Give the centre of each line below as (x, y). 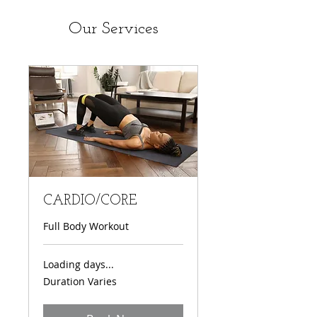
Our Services (113, 29)
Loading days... (79, 265)
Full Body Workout (86, 226)
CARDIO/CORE (90, 201)
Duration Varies (80, 282)
